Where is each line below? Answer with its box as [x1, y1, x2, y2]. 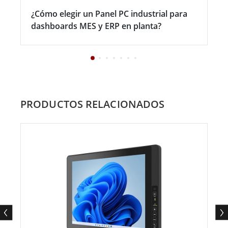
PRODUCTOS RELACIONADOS [20, 97, 165, 111]
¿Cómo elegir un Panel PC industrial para [31, 8, 187, 20]
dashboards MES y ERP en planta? [31, 20, 161, 32]
